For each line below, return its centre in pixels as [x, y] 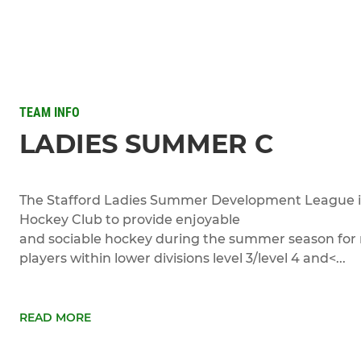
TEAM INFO [50, 112]
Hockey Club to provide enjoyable [130, 219]
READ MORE [55, 317]
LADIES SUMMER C [146, 143]
